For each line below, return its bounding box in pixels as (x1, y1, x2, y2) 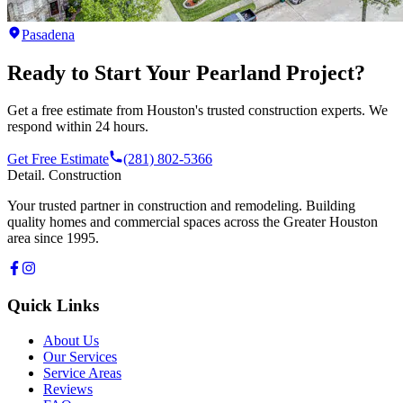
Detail (7, 167, 41, 184)
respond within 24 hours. (7, 119, 148, 135)
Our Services (43, 348, 117, 364)
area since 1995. (7, 230, 99, 246)
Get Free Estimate (7, 151, 109, 167)
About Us (43, 332, 99, 348)
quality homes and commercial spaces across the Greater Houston (7, 214, 378, 230)
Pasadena (22, 26, 75, 42)
